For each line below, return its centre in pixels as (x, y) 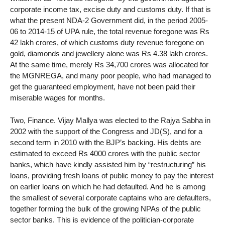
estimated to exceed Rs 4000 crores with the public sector (105, 153)
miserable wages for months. (58, 98)
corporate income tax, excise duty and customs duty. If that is (110, 10)
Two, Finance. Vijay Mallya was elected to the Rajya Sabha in (110, 120)
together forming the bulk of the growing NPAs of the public (105, 208)
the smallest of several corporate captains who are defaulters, (110, 197)
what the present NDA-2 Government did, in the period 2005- (109, 21)
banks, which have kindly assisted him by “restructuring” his (108, 164)
